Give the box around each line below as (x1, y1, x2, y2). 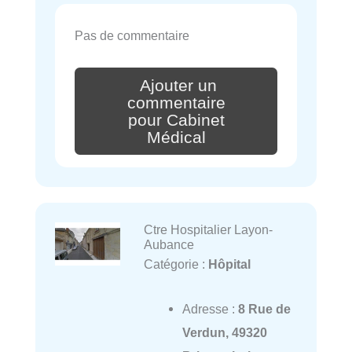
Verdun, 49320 (181, 324, 267, 339)
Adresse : (181, 301, 238, 316)
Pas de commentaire (75, 28, 189, 43)
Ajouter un (140, 75, 217, 95)
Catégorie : (143, 257, 208, 272)
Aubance (143, 237, 194, 252)
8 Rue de (237, 301, 291, 316)
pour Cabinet (127, 110, 225, 130)
